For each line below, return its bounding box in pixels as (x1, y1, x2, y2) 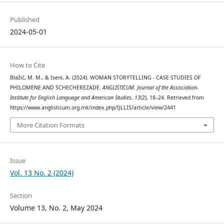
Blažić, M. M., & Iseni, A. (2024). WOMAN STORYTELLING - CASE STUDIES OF (9, 73, 200, 81)
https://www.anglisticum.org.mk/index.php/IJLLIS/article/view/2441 (9, 103, 176, 111)
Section (9, 191, 32, 200)
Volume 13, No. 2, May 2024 (9, 203, 102, 213)
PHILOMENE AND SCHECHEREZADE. (9, 83, 102, 91)
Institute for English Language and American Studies (9, 93, 131, 101)
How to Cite (9, 60, 45, 69)
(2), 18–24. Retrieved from (140, 93, 204, 101)
